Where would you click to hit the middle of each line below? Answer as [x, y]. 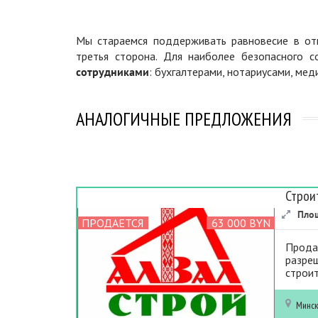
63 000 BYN [241, 223]
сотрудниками [113, 71]
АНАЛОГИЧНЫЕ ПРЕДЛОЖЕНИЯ [184, 119]
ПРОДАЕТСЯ [113, 223]
